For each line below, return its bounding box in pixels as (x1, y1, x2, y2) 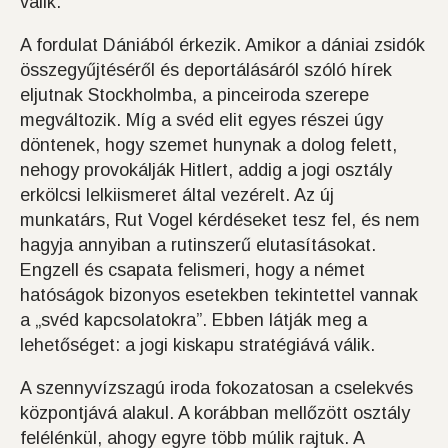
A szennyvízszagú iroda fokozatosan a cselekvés (20, 378, 413, 399)
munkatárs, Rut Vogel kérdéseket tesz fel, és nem (20, 210, 420, 231)
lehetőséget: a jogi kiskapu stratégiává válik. (20, 335, 375, 356)
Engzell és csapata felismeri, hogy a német (20, 260, 365, 281)
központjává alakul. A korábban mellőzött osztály (20, 403, 410, 424)
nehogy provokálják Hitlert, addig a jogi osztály (20, 160, 392, 181)
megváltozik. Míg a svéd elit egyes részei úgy (20, 110, 383, 131)
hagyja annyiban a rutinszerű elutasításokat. (20, 235, 376, 256)
